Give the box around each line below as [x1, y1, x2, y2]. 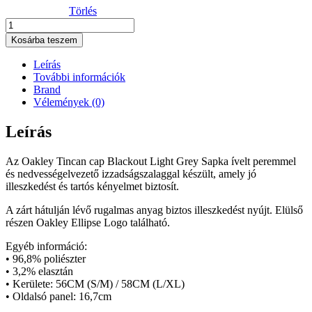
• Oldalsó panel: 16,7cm [6, 290, 111, 302]
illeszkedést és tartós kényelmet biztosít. [6, 180, 179, 192]
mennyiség [5, 104, 52, 117]
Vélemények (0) [33, 95, 104, 108]
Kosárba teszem [11, 34, 77, 45]
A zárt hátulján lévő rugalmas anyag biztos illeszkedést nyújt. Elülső [6, 203, 303, 216]
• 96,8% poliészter [6, 252, 86, 265]
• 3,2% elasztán [6, 265, 73, 277]
